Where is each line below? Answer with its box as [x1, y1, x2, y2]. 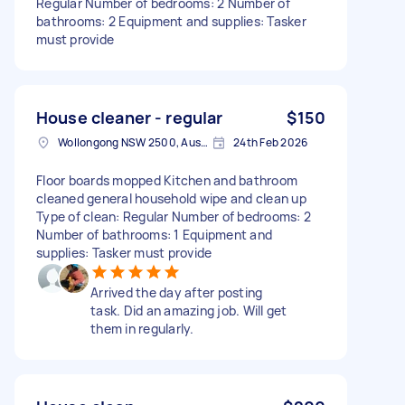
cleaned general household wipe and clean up [36, 189, 306, 207]
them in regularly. [90, 319, 194, 337]
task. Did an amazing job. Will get [90, 301, 287, 319]
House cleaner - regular [36, 106, 223, 128]
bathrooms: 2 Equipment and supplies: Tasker [36, 12, 306, 30]
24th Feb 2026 [233, 134, 308, 150]
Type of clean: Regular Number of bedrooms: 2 [36, 207, 311, 225]
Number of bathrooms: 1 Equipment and [36, 225, 272, 243]
